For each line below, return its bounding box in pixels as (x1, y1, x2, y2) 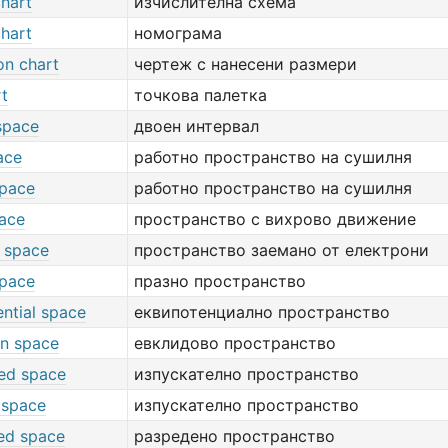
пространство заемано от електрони (134, 240, 429, 260)
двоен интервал (134, 116, 259, 136)
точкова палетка (134, 85, 267, 105)
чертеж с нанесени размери (134, 54, 357, 74)
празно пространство (134, 271, 306, 291)
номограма (134, 23, 222, 43)
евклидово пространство (134, 333, 336, 353)
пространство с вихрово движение (134, 209, 416, 229)
